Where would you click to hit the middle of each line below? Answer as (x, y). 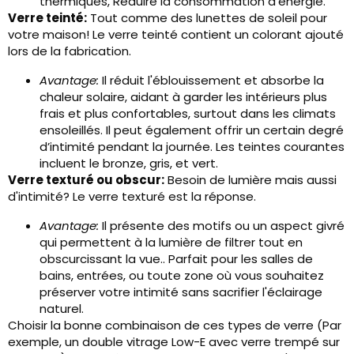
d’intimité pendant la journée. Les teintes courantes (192, 147)
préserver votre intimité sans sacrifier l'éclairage (181, 292)
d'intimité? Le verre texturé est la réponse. (132, 196)
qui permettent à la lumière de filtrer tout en (171, 242)
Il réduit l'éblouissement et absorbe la (211, 80)
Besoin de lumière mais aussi (250, 180)
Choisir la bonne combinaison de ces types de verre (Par (175, 325)
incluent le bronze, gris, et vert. (129, 163)
